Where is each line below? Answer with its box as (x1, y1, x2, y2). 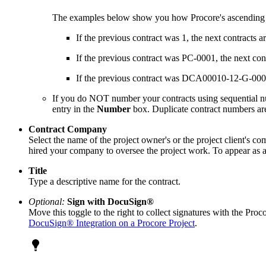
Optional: (28, 196, 65, 207)
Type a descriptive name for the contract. (28, 176, 180, 186)
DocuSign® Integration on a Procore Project (28, 217, 195, 228)
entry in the (52, 103, 97, 114)
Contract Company (28, 123, 107, 134)
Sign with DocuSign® (67, 196, 154, 207)
